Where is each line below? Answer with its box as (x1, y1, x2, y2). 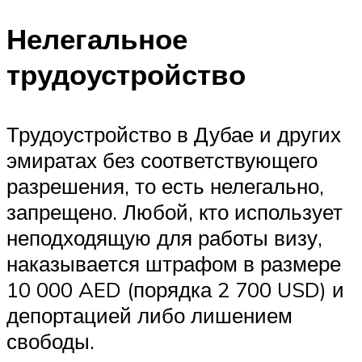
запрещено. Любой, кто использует (6, 198, 343, 225)
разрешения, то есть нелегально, (6, 172, 324, 199)
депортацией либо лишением (6, 301, 293, 328)
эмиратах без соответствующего (6, 146, 318, 173)
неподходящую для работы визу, (6, 224, 322, 250)
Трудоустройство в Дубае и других (6, 120, 341, 147)
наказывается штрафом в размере (6, 250, 341, 276)
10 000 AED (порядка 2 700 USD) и (6, 276, 344, 302)
